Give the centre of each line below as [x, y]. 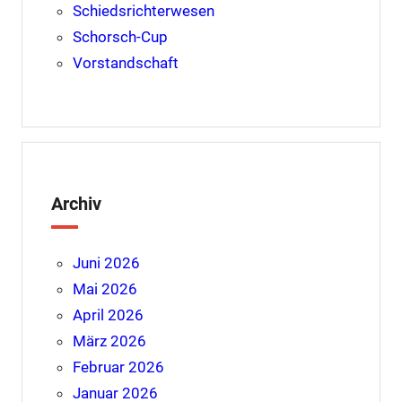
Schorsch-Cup [120, 37]
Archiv [76, 204]
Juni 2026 [106, 263]
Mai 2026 [105, 289]
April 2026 [108, 315]
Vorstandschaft [125, 63]
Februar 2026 [118, 367]
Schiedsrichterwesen [143, 11]
